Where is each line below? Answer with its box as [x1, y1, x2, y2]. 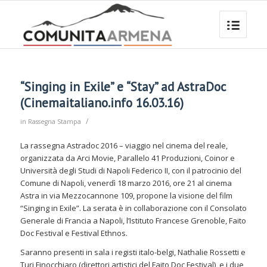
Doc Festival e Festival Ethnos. [20, 228, 128, 239]
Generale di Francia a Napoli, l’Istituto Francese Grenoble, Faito [20, 215, 246, 226]
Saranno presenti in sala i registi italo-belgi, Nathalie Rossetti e [20, 247, 246, 258]
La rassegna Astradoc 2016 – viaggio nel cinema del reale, [20, 140, 228, 151]
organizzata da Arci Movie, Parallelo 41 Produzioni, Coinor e [20, 153, 235, 164]
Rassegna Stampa [27, 117, 81, 126]
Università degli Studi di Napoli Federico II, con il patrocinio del [20, 165, 241, 176]
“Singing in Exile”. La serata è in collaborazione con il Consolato [20, 203, 247, 214]
